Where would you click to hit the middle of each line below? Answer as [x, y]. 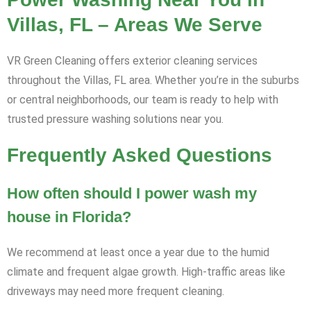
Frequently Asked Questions [140, 155]
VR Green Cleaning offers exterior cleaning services [132, 61]
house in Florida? [69, 217]
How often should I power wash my [132, 194]
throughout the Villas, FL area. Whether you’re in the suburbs [153, 81]
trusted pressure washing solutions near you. [115, 119]
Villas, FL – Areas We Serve [135, 25]
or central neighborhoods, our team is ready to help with [143, 100]
